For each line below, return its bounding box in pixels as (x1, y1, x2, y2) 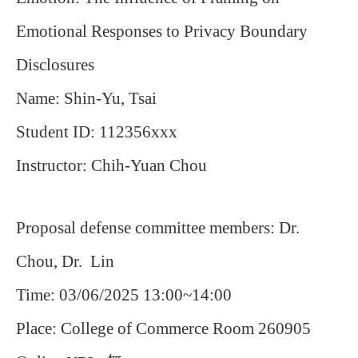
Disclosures (16, 55, 94, 74)
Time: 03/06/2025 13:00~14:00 (16, 285, 232, 304)
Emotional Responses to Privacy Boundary (16, 22, 308, 41)
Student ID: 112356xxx (16, 122, 177, 141)
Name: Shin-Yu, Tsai (16, 89, 157, 108)
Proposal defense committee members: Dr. (16, 218, 300, 237)
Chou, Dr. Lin (16, 252, 114, 271)
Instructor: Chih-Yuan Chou (16, 156, 207, 175)
